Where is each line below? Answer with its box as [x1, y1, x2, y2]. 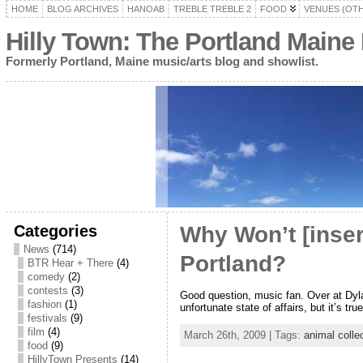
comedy [27, 271, 65, 283]
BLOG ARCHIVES [46, 4, 118, 14]
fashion [27, 298, 62, 310]
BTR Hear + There [27, 257, 113, 269]
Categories [13, 221, 97, 240]
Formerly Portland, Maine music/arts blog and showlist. [5, 54, 318, 68]
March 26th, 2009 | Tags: [183, 328, 304, 341]
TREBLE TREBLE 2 [173, 4, 251, 14]
